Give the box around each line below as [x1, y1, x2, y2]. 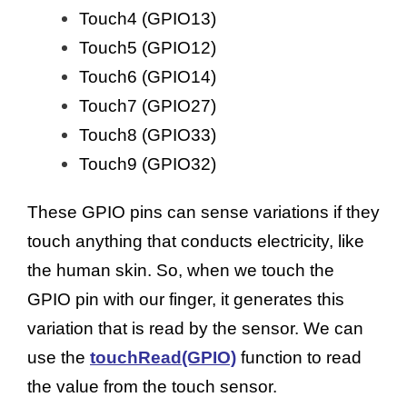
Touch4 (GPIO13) [79, 9, 216, 29]
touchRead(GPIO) [90, 348, 236, 368]
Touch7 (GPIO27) [79, 96, 216, 116]
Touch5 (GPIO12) [79, 38, 216, 58]
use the [27, 348, 90, 368]
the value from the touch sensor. [27, 377, 277, 397]
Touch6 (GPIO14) [79, 67, 216, 87]
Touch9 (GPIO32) [79, 154, 216, 174]
